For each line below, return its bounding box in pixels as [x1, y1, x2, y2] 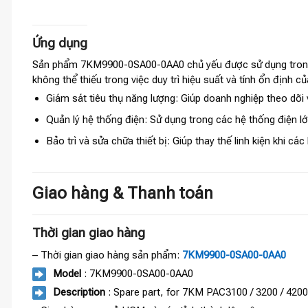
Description [53, 285, 105, 298]
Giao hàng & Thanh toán [32, 184, 213, 203]
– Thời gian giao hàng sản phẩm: [32, 248, 182, 261]
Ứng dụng [32, 35, 87, 51]
